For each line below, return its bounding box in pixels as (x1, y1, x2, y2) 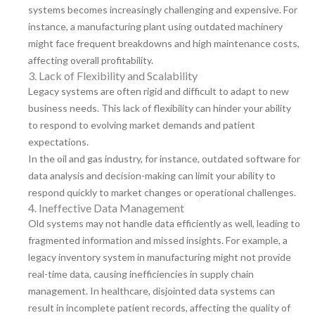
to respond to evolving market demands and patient (28, 119, 255, 131)
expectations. (28, 136, 89, 148)
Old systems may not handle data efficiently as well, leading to (28, 217, 300, 230)
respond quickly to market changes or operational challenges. (28, 186, 296, 199)
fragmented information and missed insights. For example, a (28, 234, 288, 247)
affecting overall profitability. (28, 54, 153, 67)
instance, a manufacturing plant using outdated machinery (28, 20, 283, 33)
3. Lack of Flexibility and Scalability (28, 69, 198, 83)
